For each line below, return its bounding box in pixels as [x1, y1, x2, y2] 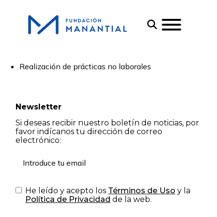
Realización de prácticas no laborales [19, 62, 151, 71]
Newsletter [15, 102, 62, 111]
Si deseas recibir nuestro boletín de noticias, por [15, 118, 199, 127]
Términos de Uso [108, 186, 175, 195]
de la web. [110, 195, 152, 204]
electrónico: [15, 136, 61, 145]
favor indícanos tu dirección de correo [15, 127, 162, 136]
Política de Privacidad [25, 195, 110, 204]
